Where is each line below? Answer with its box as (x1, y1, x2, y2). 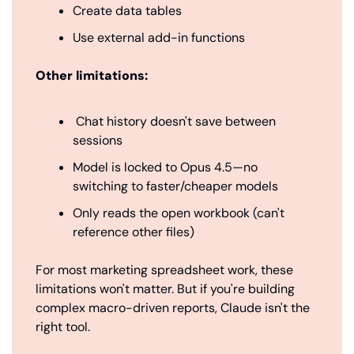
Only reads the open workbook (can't (73, 205, 284, 222)
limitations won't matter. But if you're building (36, 281, 295, 298)
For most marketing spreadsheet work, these (36, 262, 293, 279)
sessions (73, 132, 122, 149)
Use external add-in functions (73, 29, 245, 47)
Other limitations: (36, 67, 148, 85)
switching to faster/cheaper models (73, 178, 278, 195)
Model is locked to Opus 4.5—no (73, 159, 258, 176)
